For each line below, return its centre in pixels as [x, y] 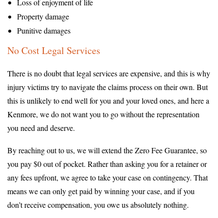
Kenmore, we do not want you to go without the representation [103, 114]
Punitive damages [44, 30]
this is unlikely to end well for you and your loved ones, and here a [108, 100]
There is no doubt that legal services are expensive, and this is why [109, 73]
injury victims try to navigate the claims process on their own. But [108, 87]
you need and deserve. [41, 127]
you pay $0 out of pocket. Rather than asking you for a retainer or [107, 163]
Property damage [43, 16]
